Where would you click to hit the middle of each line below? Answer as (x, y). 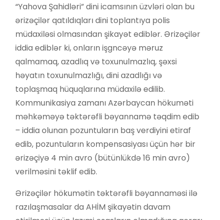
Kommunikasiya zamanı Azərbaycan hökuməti (104, 103)
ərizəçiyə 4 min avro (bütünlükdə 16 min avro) (103, 158)
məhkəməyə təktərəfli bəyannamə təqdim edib (107, 116)
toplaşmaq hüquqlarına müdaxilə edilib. (90, 89)
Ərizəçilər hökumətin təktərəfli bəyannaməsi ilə (106, 193)
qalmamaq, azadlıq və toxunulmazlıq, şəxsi (96, 61)
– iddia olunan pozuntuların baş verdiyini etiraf (103, 130)
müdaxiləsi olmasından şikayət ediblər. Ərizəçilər (108, 34)
